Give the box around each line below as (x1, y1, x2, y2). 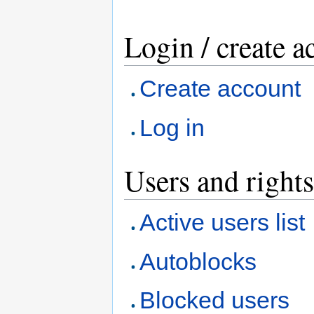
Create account (139, 75, 301, 102)
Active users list (139, 209, 306, 236)
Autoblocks (139, 247, 257, 275)
